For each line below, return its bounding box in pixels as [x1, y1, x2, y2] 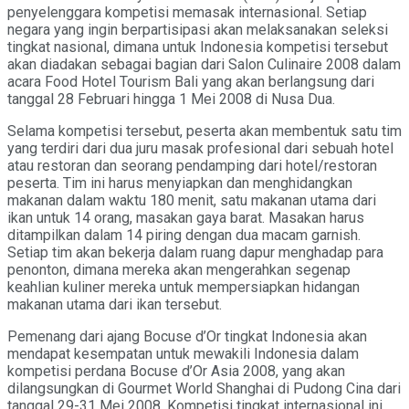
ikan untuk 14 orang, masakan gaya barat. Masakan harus [7, 208, 364, 226]
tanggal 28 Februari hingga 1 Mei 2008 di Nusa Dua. [7, 89, 335, 108]
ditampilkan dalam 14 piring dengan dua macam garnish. [7, 225, 361, 244]
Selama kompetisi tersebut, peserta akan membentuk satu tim [7, 121, 402, 140]
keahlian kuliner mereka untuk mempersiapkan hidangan [7, 278, 360, 296]
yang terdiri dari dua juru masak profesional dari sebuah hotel [7, 139, 393, 157]
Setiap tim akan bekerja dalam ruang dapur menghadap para [7, 243, 383, 261]
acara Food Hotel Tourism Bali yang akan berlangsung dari [7, 72, 374, 90]
